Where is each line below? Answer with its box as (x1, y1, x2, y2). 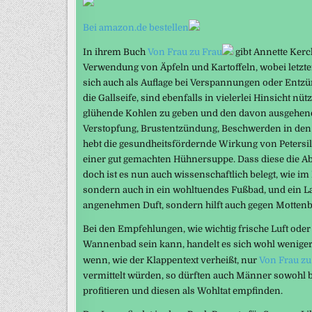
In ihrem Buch (83, 46, 148, 57)
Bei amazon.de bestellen (83, 22, 189, 33)
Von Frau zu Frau (148, 46, 222, 57)
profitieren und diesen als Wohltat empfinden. (83, 285, 283, 296)
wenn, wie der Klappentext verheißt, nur (83, 254, 259, 265)
